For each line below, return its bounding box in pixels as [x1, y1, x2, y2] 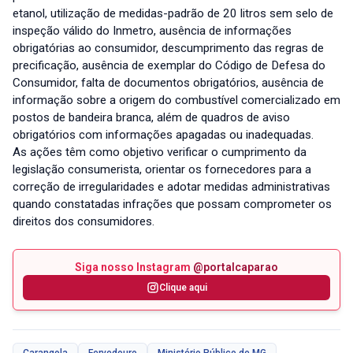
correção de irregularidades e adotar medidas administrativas [13, 180, 330, 195]
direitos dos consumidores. [13, 214, 154, 229]
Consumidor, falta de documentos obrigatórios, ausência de [13, 76, 324, 91]
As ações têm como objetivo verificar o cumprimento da [13, 145, 307, 160]
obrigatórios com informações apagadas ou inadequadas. [13, 128, 314, 143]
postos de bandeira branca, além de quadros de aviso [13, 110, 290, 125]
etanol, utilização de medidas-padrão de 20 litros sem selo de [13, 6, 333, 21]
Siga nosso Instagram [75, 261, 193, 274]
